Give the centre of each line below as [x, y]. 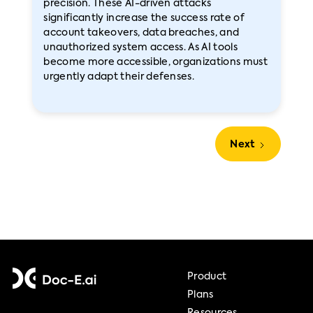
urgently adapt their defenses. [119, 77]
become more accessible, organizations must [155, 62]
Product [207, 277]
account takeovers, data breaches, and [141, 33]
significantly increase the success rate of [144, 18]
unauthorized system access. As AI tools [140, 48]
